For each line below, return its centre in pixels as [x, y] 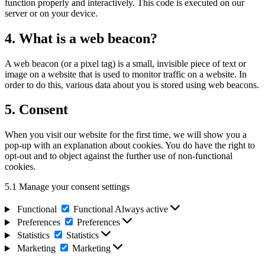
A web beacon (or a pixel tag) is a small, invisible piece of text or [125, 63]
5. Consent [36, 110]
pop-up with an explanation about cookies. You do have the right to [130, 146]
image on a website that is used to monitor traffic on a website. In [126, 74]
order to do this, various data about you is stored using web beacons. [132, 85]
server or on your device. [51, 13]
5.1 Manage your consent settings [67, 187]
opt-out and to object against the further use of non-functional [119, 156]
